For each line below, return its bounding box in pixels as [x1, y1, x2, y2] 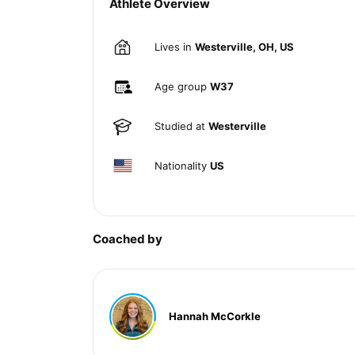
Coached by [93, 231, 162, 246]
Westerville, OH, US [195, 40, 294, 53]
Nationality [155, 158, 210, 172]
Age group [155, 79, 210, 93]
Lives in [155, 40, 195, 53]
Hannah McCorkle [169, 309, 261, 323]
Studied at [155, 119, 208, 132]
